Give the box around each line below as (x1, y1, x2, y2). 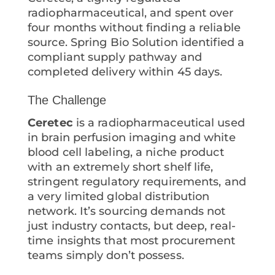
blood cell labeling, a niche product (28, 145, 224, 160)
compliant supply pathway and (28, 50, 202, 64)
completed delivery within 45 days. (28, 65, 223, 79)
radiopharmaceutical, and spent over (28, 6, 234, 20)
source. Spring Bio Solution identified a (28, 36, 245, 50)
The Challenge (28, 93, 106, 107)
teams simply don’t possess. (28, 249, 184, 263)
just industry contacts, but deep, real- (28, 219, 236, 233)
